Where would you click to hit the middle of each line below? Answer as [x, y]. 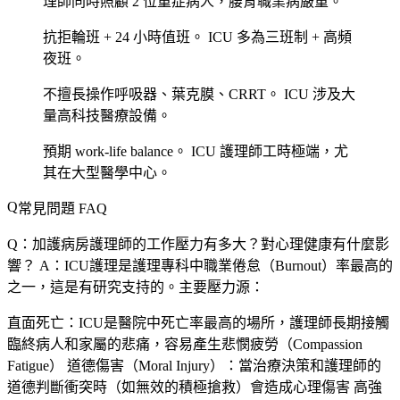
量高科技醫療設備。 [107, 115]
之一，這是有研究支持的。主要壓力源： [136, 287]
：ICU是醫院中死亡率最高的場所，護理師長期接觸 [227, 322]
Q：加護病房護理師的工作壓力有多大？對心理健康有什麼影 [198, 244]
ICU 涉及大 [318, 94]
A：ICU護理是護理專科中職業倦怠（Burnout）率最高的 [214, 265]
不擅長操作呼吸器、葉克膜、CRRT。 [162, 94]
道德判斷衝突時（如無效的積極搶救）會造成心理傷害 [180, 387]
